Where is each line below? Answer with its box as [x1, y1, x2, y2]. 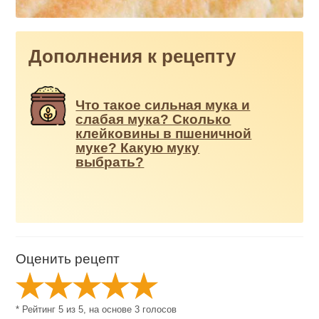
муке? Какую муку [75, 140, 200, 156]
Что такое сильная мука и [75, 98, 251, 113]
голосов [140, 304, 177, 315]
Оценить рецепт [16, 251, 120, 266]
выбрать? [75, 155, 145, 170]
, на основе [83, 304, 135, 315]
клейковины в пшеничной [75, 126, 252, 142]
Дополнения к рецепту [28, 46, 236, 67]
